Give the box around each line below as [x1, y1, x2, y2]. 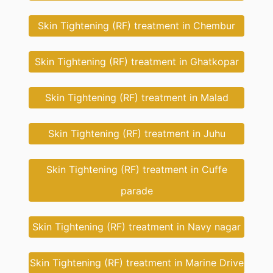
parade [120, 185, 153, 197]
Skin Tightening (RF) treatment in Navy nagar [32, 221, 241, 233]
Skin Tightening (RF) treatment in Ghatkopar [34, 55, 239, 68]
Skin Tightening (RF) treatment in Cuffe [46, 163, 227, 175]
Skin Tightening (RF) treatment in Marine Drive [29, 257, 244, 269]
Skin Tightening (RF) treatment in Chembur [38, 19, 235, 32]
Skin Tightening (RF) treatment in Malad [44, 91, 229, 104]
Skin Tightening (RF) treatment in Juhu [48, 127, 225, 140]
